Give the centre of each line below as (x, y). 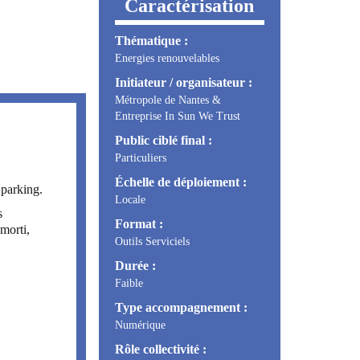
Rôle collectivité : (160, 349)
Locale (130, 199)
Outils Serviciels (152, 241)
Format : (139, 223)
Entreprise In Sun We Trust (177, 116)
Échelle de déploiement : (180, 182)
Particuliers (140, 157)
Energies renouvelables (167, 58)
